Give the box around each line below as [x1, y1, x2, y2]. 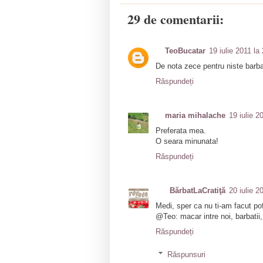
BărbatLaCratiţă [170, 186, 225, 195]
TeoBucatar [165, 46, 206, 55]
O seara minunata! [156, 136, 218, 146]
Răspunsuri [167, 249, 205, 259]
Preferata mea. [156, 126, 206, 135]
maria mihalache [165, 110, 226, 120]
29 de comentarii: [127, 9, 224, 29]
